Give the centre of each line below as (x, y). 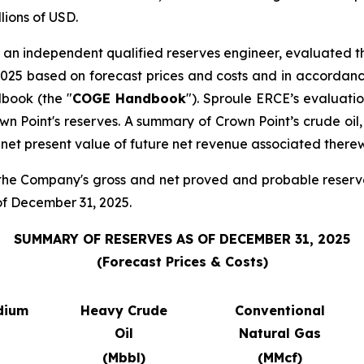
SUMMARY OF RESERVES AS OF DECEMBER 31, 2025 (182, 239)
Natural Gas (279, 334)
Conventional (279, 311)
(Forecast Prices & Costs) (182, 262)
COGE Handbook (129, 99)
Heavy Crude (123, 311)
